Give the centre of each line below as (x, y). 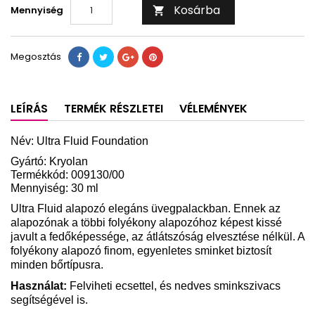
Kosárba (197, 10)
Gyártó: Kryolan (49, 161)
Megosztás (36, 56)
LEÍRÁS (29, 108)
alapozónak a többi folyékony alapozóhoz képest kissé (146, 222)
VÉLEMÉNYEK (213, 108)
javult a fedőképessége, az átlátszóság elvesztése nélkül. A (157, 236)
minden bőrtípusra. (57, 264)
